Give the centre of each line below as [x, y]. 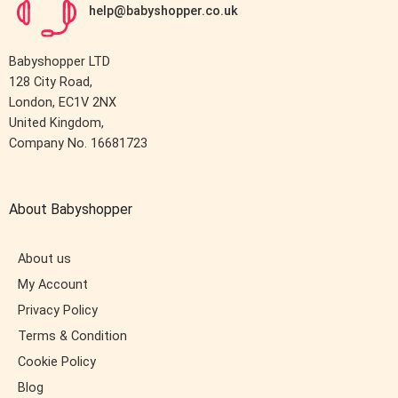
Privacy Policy [58, 311]
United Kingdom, [56, 123]
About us [44, 259]
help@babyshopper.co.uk [163, 12]
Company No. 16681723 [78, 144]
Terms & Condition [72, 337]
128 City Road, [51, 83]
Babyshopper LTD [60, 62]
